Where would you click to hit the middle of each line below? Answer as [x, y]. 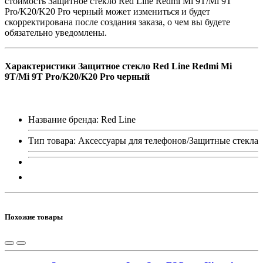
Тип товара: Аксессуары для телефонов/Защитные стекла [143, 141]
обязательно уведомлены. [56, 32]
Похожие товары [34, 217]
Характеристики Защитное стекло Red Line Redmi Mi [118, 66]
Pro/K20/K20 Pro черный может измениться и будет [107, 11]
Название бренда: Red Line [82, 120]
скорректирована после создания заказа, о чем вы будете [117, 22]
